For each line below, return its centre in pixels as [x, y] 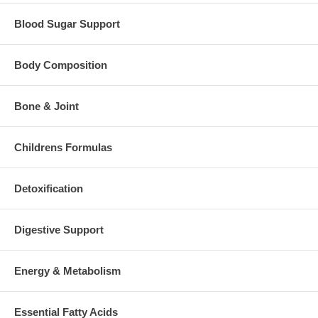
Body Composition [61, 65]
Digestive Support [59, 229]
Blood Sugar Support [67, 23]
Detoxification [49, 188]
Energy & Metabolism [67, 270]
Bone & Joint [46, 106]
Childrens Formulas [63, 147]
